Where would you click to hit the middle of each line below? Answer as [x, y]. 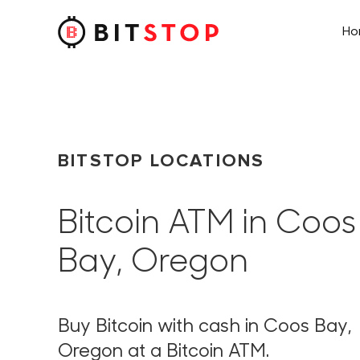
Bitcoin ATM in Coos [207, 225]
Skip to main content [93, 46]
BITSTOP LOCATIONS [162, 160]
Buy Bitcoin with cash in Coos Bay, [205, 327]
